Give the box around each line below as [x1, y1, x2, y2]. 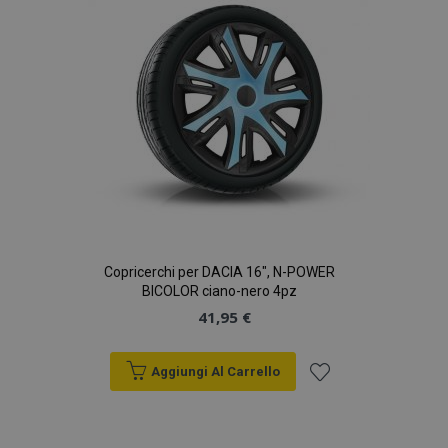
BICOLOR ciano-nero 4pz [142, 283, 297, 299]
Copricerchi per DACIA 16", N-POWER [104, 264, 335, 280]
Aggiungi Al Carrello [150, 364, 280, 379]
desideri [301, 3, 379, 27]
